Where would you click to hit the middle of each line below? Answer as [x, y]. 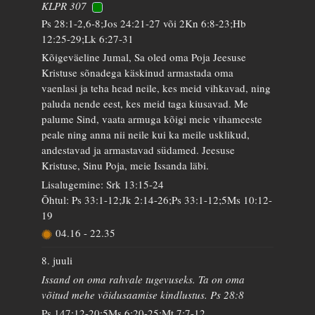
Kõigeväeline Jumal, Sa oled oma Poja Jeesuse [144, 57]
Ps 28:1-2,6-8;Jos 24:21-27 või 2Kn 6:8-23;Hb [144, 23]
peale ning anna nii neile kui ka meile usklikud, [146, 134]
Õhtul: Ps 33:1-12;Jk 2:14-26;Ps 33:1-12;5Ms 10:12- [157, 199]
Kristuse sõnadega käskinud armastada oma [138, 72]
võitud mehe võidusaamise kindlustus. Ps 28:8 [143, 294]
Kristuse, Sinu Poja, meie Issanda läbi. [126, 165]
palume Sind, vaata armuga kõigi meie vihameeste [152, 119]
